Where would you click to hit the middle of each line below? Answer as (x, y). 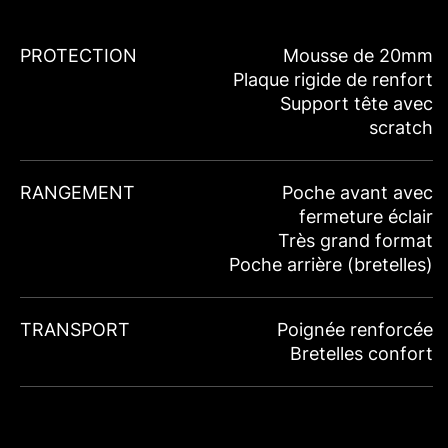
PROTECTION (78, 56)
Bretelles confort (361, 354)
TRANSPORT (75, 330)
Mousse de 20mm (358, 56)
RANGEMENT (77, 193)
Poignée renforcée (355, 330)
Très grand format (355, 241)
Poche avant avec (357, 193)
